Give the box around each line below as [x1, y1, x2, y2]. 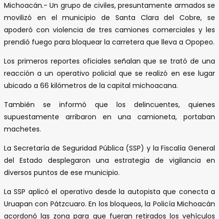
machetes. [4, 124, 41, 134]
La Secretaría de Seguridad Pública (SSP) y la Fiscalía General [4, 143, 215, 153]
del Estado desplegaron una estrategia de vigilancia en [4, 155, 215, 165]
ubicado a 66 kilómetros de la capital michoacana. [4, 80, 178, 90]
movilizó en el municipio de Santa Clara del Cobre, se [4, 12, 215, 22]
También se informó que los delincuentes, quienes [4, 99, 215, 109]
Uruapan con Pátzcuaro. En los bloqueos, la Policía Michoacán [4, 198, 215, 209]
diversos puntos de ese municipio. [4, 167, 120, 177]
